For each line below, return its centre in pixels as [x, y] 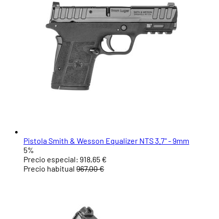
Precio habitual [49, 169]
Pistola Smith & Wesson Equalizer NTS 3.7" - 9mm [106, 141]
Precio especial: [51, 159]
